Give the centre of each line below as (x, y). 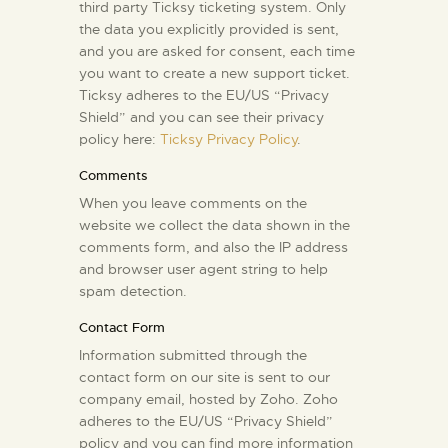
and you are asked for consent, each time (217, 50)
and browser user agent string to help (203, 268)
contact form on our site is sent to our (204, 376)
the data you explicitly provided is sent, (209, 28)
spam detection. (133, 290)
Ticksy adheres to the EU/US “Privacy (204, 94)
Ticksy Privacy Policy (228, 138)
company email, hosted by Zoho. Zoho (208, 398)
